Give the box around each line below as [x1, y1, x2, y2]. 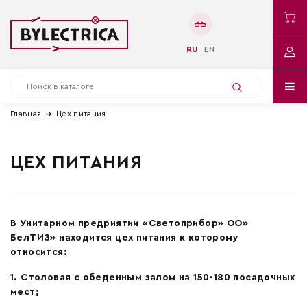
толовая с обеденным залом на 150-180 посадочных [28, 272, 295, 282]
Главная [10, 110, 42, 118]
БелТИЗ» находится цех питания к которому [10, 232, 238, 243]
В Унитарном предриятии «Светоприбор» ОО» [10, 218, 248, 228]
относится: [10, 247, 68, 257]
